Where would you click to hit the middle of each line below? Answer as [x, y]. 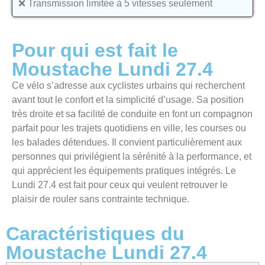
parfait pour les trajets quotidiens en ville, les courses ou [129, 128]
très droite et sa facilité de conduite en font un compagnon [132, 114]
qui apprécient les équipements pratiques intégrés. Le [124, 171]
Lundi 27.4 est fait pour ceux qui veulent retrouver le [120, 185]
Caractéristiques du [95, 234]
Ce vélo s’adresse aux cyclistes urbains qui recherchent [128, 86]
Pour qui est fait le [95, 51]
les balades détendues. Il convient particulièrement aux [127, 143]
